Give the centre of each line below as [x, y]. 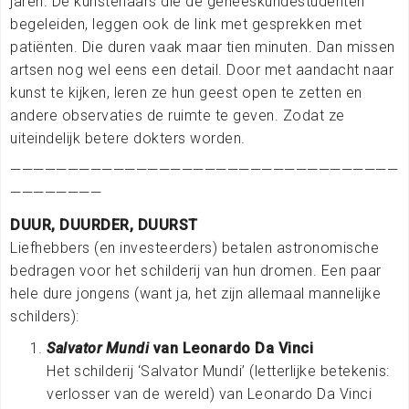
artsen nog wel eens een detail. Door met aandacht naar [202, 69]
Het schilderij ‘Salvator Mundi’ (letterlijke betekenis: [218, 371]
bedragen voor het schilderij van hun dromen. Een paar [196, 270]
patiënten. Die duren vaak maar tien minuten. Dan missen [203, 47]
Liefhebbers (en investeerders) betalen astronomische [194, 247]
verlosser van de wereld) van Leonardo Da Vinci [209, 393]
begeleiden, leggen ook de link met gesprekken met [186, 24]
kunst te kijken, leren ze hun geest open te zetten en [186, 92]
